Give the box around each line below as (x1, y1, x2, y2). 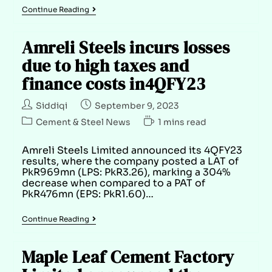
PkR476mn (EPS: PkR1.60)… (21, 187, 154, 200)
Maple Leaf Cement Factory (21, 245, 234, 268)
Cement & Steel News (35, 116, 131, 127)
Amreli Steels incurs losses (21, 35, 230, 59)
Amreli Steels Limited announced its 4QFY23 (21, 143, 242, 157)
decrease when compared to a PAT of (21, 176, 205, 189)
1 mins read (157, 116, 206, 127)
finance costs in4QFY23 (21, 72, 206, 95)
